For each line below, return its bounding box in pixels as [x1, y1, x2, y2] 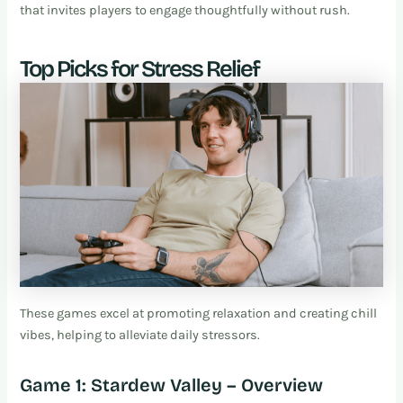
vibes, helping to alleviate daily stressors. [20, 327, 261, 343]
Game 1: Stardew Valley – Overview [20, 373, 324, 396]
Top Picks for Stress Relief [20, 55, 260, 84]
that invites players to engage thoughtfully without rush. [20, 3, 351, 19]
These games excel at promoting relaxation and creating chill [20, 305, 378, 321]
